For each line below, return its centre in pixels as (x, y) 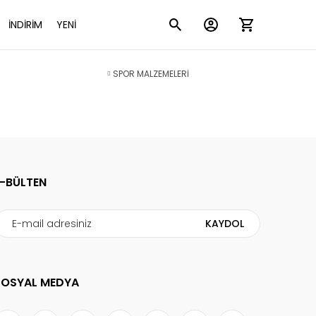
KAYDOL (225, 223)
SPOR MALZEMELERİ (151, 74)
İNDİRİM (25, 24)
